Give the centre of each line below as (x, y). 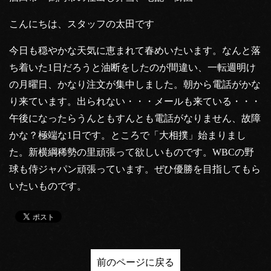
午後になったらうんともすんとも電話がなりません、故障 (135, 118)
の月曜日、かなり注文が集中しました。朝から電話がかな (135, 84)
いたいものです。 (48, 186)
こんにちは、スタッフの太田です (82, 24)
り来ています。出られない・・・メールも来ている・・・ (135, 101)
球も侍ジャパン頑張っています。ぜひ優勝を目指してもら (135, 169)
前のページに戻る (135, 262)
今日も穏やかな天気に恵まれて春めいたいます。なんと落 (135, 50)
